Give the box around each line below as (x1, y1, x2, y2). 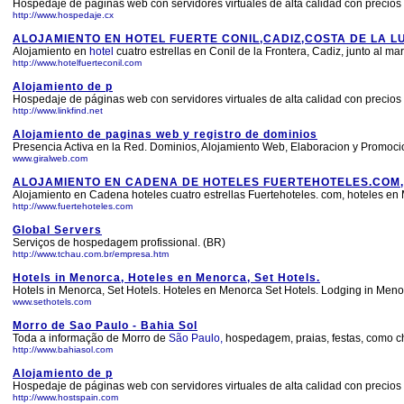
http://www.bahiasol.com (13, 344, 113, 354)
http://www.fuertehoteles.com (13, 201, 133, 211)
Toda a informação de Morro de (13, 332, 169, 344)
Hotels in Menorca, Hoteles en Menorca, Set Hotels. (13, 271, 320, 284)
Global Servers (13, 224, 102, 236)
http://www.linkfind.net (13, 106, 103, 115)
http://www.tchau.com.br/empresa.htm (13, 249, 169, 259)
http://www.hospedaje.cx (13, 10, 114, 20)
